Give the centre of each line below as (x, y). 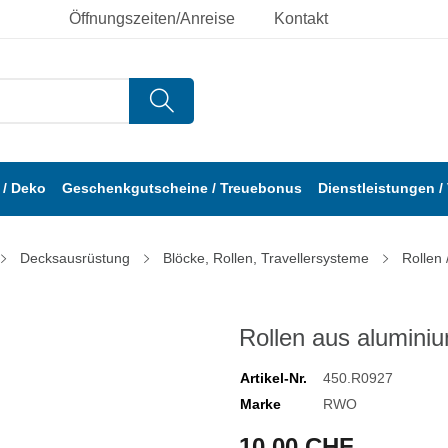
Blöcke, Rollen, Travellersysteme (266, 258)
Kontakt (301, 18)
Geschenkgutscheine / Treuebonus (182, 188)
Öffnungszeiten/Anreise (152, 18)
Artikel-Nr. (273, 378)
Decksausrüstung (75, 258)
